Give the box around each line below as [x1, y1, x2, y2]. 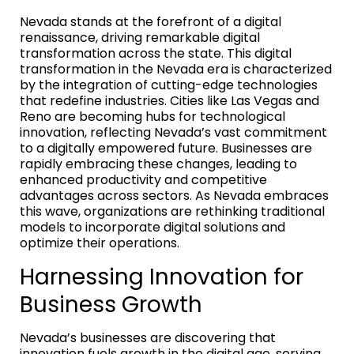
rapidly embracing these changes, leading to [20, 154, 297, 173]
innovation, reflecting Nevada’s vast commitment [20, 122, 327, 141]
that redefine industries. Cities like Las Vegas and [20, 91, 319, 110]
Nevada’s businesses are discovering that [20, 328, 276, 347]
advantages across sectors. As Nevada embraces [20, 186, 329, 205]
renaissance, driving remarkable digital [20, 28, 260, 47]
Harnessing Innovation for [20, 261, 303, 292]
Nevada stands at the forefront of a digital [20, 12, 281, 31]
